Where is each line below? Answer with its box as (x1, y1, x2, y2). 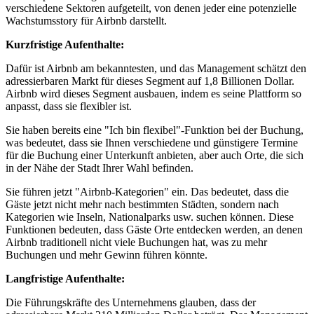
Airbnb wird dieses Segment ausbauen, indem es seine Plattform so (6, 87, 301, 100)
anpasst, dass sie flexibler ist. (6, 100, 132, 112)
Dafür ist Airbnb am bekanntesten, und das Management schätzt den (6, 62, 306, 74)
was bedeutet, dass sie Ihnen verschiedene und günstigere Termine (6, 136, 298, 149)
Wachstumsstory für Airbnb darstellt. (6, 14, 167, 27)
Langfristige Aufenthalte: (6, 272, 125, 285)
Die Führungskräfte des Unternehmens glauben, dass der (6, 296, 256, 308)
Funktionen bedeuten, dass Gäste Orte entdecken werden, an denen (6, 223, 303, 235)
